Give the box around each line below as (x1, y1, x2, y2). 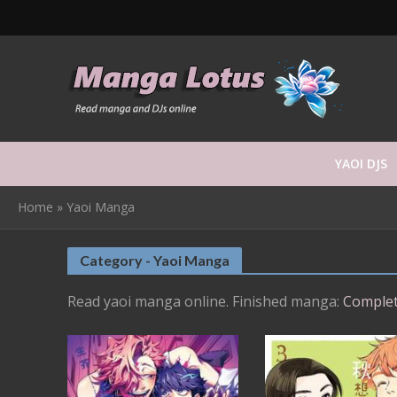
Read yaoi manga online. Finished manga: (66, 292, 343, 311)
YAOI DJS (335, 155, 387, 172)
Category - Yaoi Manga (79, 252, 230, 269)
